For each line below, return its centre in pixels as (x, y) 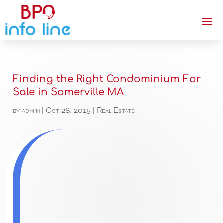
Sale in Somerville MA (69, 92)
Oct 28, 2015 (68, 111)
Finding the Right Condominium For (107, 79)
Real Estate (116, 111)
